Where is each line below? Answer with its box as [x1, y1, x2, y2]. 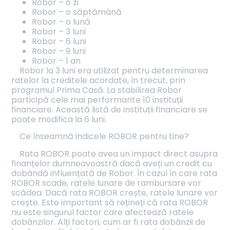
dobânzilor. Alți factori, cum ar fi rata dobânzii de [11, 216, 206, 228]
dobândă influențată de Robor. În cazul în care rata [11, 167, 218, 179]
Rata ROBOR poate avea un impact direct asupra [20, 147, 218, 160]
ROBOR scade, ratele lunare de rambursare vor [11, 177, 202, 189]
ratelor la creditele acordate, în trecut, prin [11, 74, 186, 86]
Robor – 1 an [32, 54, 81, 67]
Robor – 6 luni [32, 35, 87, 47]
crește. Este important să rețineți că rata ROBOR [11, 196, 208, 208]
